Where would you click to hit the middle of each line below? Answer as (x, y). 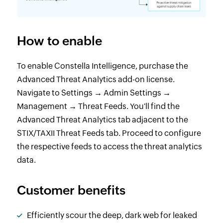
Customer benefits (71, 190)
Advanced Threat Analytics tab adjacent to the (102, 120)
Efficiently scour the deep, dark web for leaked (112, 216)
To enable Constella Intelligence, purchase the (102, 66)
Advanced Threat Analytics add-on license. (96, 80)
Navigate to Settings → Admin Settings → (94, 93)
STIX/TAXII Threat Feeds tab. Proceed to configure (109, 133)
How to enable (59, 41)
